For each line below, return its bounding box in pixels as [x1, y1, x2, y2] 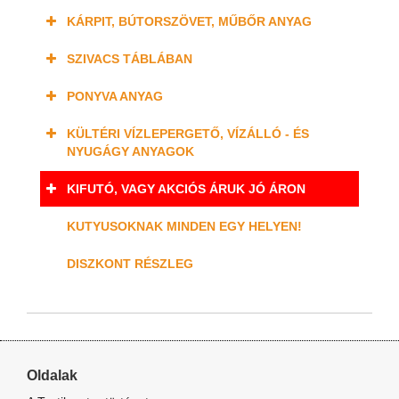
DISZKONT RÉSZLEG [67, 256, 193, 272]
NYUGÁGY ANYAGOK [67, 144, 194, 159]
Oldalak [27, 368, 77, 384]
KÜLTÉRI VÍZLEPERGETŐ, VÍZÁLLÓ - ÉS [67, 126, 309, 142]
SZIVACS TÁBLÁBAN [67, 52, 192, 67]
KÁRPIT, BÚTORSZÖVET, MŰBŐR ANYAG [67, 14, 312, 29]
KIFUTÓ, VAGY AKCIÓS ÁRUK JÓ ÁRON [67, 182, 305, 197]
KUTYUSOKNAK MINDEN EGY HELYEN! [67, 219, 302, 234]
